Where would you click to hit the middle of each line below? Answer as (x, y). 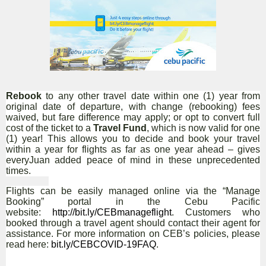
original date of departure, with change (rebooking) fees (133, 107)
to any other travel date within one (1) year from (151, 96)
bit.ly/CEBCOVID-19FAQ (104, 244)
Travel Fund (120, 128)
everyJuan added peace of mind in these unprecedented (133, 160)
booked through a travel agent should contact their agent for (133, 223)
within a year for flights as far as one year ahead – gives (133, 149)
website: (29, 212)
